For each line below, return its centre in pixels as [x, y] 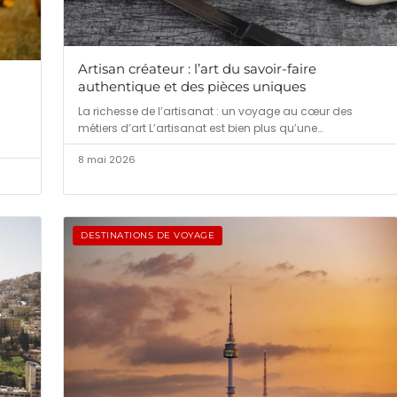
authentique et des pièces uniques [192, 87]
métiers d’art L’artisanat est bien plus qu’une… [200, 128]
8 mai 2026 [107, 160]
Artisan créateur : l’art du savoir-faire [197, 69]
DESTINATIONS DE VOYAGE [148, 236]
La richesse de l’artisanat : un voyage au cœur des [215, 112]
